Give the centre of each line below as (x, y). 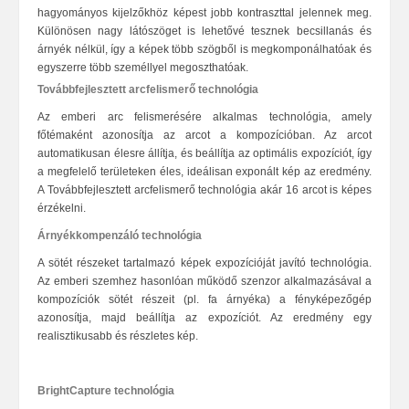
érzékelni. (62, 208)
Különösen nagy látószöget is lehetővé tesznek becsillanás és (204, 31)
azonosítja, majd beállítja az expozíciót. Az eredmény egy (204, 318)
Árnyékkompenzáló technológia (120, 236)
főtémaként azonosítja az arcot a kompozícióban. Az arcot (204, 135)
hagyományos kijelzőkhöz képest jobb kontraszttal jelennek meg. (204, 13)
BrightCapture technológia (106, 391)
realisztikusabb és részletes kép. (118, 336)
